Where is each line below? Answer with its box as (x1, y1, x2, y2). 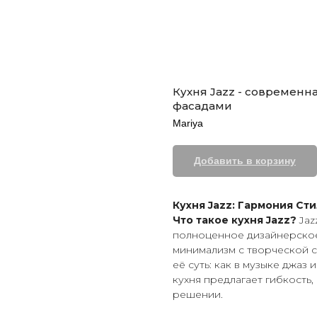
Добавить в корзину (194, 155, 296, 166)
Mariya (173, 117, 203, 129)
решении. (173, 288, 223, 301)
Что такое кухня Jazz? (173, 214, 296, 226)
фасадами (173, 99, 232, 113)
